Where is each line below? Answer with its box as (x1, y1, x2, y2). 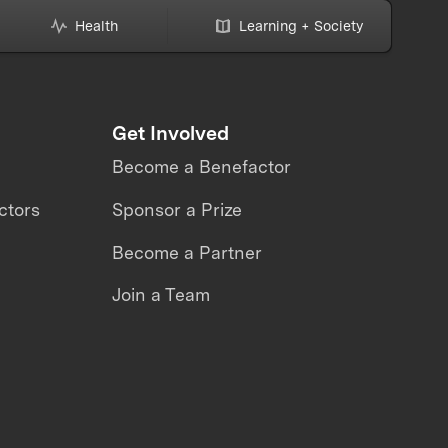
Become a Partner (111, 241, 262, 263)
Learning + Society (238, 17, 363, 35)
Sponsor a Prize (111, 198, 242, 220)
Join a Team (111, 284, 210, 306)
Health (75, 17, 119, 35)
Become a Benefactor (111, 156, 291, 178)
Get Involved (111, 120, 229, 145)
